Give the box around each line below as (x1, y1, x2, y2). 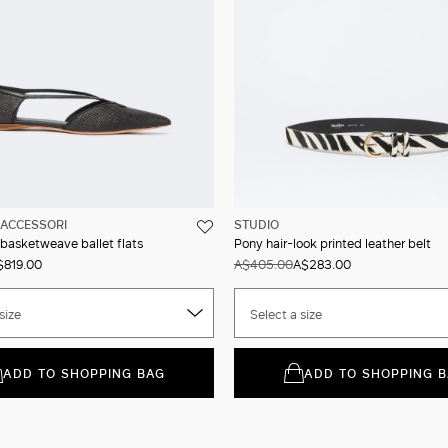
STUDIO (234, 214, 279, 233)
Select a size (250, 304, 322, 323)
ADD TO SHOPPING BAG (2, 363, 165, 382)
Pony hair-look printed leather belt (234, 233, 431, 252)
